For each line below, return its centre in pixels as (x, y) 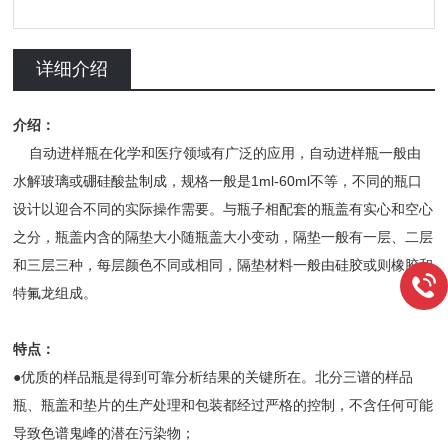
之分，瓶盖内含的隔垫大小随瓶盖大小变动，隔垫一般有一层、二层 (223, 237)
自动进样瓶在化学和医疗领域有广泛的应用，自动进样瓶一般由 (217, 153)
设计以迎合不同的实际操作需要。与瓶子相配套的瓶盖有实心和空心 (223, 209)
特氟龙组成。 (55, 293)
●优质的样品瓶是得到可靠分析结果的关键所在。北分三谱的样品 (213, 377)
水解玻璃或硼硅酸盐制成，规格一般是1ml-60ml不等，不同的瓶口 (218, 181)
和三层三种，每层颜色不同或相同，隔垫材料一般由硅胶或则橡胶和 (223, 265)
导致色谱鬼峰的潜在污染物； (104, 433)
